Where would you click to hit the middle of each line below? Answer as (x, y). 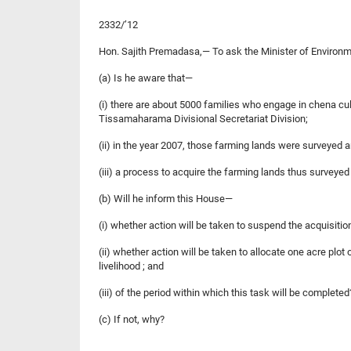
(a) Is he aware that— (146, 78)
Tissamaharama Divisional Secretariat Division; (203, 118)
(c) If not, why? (132, 319)
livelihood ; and (131, 266)
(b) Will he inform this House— (166, 198)
